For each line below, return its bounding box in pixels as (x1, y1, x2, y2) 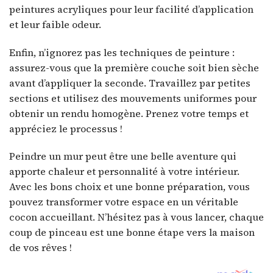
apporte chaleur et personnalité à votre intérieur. (9, 165, 239, 179)
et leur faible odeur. (9, 17, 101, 31)
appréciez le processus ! (9, 121, 122, 135)
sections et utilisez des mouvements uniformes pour (9, 91, 257, 105)
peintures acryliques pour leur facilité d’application (9, 2, 253, 16)
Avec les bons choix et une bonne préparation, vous (9, 180, 250, 194)
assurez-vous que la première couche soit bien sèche (9, 60, 259, 74)
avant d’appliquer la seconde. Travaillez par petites (9, 76, 250, 90)
